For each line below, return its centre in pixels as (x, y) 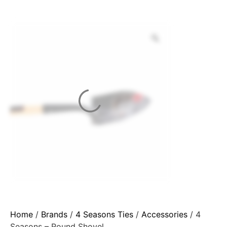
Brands (54, 214)
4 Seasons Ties (104, 214)
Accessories (164, 214)
